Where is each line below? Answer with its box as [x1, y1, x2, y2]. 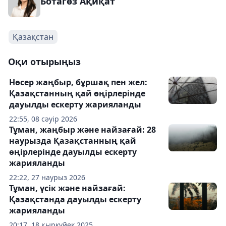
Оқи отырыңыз [8, 55, 81, 68]
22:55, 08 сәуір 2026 [9, 114, 77, 124]
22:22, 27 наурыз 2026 [9, 173, 85, 182]
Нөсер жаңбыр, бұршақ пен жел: [9, 77, 147, 88]
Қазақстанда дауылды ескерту [9, 194, 141, 205]
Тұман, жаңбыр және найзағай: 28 [9, 124, 156, 135]
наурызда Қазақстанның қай [9, 135, 136, 146]
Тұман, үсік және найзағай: [9, 183, 126, 194]
